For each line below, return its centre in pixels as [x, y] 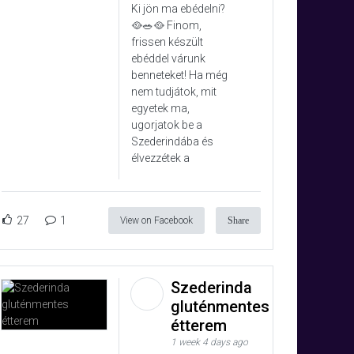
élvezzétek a [160, 158]
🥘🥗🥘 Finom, [166, 26]
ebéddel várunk [168, 59]
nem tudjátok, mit [174, 92]
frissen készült [167, 42]
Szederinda [211, 288]
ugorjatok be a [167, 125]
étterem [201, 326]
